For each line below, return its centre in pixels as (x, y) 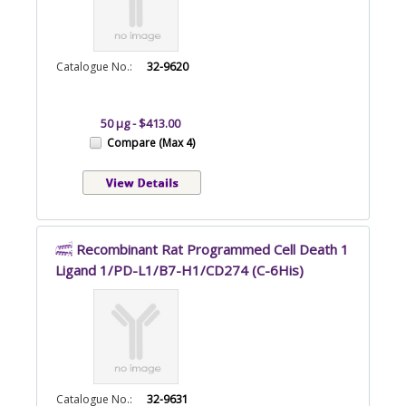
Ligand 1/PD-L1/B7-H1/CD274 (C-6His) (179, 271)
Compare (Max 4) (151, 142)
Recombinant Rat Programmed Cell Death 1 (213, 249)
